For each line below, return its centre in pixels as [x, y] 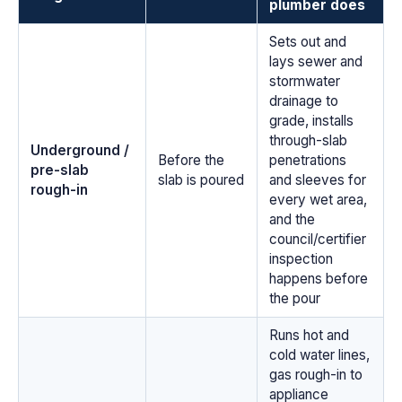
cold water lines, [319, 354]
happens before [318, 278]
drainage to [303, 100]
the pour [294, 298]
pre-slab [59, 170]
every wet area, [318, 199]
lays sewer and [315, 61]
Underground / [79, 150]
